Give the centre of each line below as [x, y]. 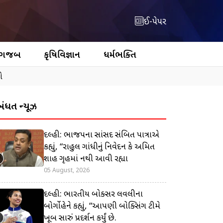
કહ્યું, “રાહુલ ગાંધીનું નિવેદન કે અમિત [99, 147]
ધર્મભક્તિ [120, 55]
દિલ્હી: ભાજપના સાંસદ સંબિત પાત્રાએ [102, 135]
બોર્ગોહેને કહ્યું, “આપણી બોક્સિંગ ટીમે [102, 206]
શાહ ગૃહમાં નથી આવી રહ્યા [86, 159]
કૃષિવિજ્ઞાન [62, 55]
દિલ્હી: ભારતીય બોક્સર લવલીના [93, 194]
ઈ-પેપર [155, 22]
